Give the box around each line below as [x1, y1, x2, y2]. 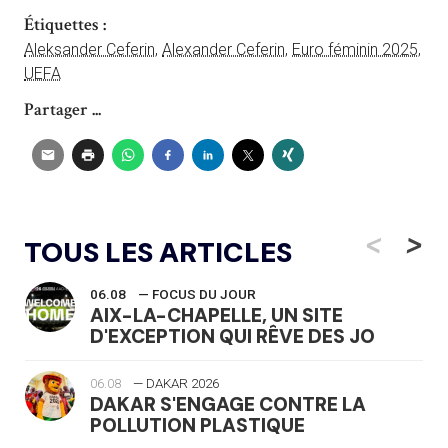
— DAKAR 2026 [133, 375, 219, 391]
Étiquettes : [24, 12, 106, 36]
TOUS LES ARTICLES [24, 233, 292, 271]
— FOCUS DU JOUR [138, 286, 256, 302]
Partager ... [24, 97, 101, 121]
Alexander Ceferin [162, 39, 285, 59]
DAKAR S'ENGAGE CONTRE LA [90, 391, 366, 417]
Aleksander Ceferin [24, 39, 155, 59]
